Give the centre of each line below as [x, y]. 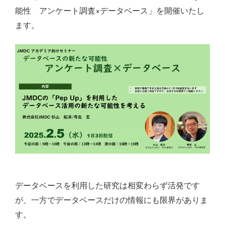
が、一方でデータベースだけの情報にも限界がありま [111, 200]
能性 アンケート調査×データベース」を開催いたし [110, 10]
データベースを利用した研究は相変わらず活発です [107, 185]
